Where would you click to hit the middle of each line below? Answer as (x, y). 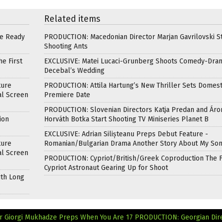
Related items (72, 19)
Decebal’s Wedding (74, 70)
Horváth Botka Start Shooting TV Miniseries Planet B (126, 119)
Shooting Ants (66, 46)
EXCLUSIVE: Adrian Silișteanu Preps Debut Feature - (126, 134)
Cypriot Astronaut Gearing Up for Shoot (106, 167)
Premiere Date (67, 95)
